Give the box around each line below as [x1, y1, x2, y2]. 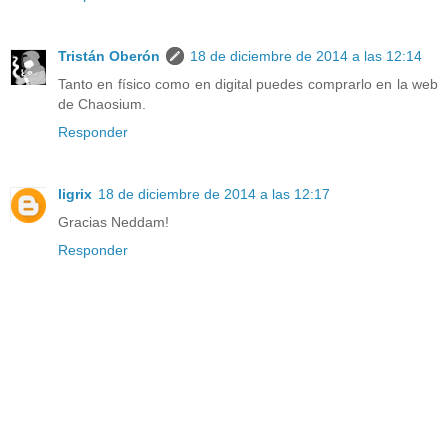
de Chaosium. [58, 96, 146, 113]
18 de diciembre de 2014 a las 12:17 [98, 186, 330, 203]
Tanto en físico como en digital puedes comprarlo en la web [58, 76, 438, 93]
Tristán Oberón [58, 48, 160, 65]
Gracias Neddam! [58, 214, 169, 231]
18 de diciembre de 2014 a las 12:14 [190, 48, 422, 65]
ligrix [58, 186, 92, 203]
